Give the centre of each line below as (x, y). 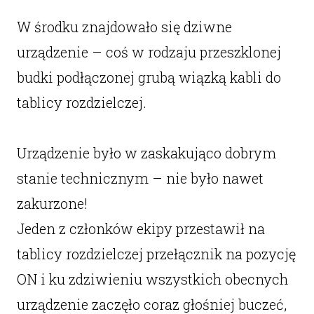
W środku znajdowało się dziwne (124, 27)
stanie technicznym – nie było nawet (140, 178)
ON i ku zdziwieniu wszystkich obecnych (152, 279)
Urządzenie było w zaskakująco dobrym (146, 153)
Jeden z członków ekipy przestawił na (141, 228)
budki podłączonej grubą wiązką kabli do (149, 77)
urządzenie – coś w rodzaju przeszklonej (149, 52)
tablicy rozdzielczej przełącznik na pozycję (156, 254)
